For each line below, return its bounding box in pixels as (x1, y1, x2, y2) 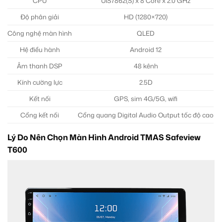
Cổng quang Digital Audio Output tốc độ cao (78, 110, 214, 119)
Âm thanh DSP (17, 61, 62, 70)
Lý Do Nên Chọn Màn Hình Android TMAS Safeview (7, 131, 201, 143)
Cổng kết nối (20, 110, 59, 119)
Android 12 (130, 45, 162, 54)
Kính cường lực (17, 77, 62, 87)
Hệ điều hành (19, 45, 60, 54)
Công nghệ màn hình (7, 28, 72, 38)
